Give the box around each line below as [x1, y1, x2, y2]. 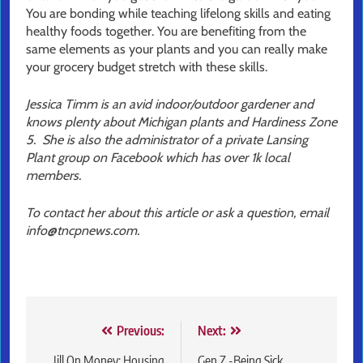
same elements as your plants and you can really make [26, 41, 327, 57]
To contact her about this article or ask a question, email [26, 204, 329, 220]
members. [26, 167, 84, 183]
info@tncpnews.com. [26, 222, 139, 238]
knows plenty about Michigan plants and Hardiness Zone [26, 113, 337, 130]
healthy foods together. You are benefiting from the [26, 23, 306, 39]
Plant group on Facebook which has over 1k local [26, 149, 290, 165]
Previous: [117, 322, 164, 339]
